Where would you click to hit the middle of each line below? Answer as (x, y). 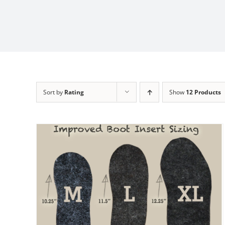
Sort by (54, 92)
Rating (74, 92)
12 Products (203, 92)
